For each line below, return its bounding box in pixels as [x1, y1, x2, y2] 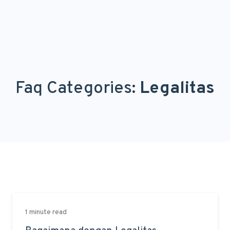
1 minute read [25, 208, 67, 217]
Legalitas [140, 78, 215, 100]
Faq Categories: [15, 78, 140, 100]
